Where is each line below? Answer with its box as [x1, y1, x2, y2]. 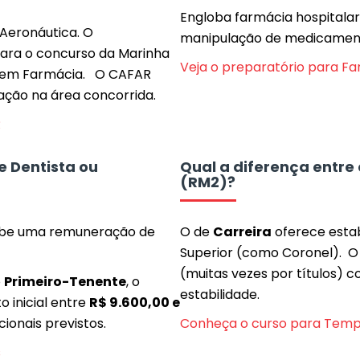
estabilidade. [180, 285, 260, 304]
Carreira [213, 223, 272, 241]
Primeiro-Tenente [4, 272, 126, 291]
